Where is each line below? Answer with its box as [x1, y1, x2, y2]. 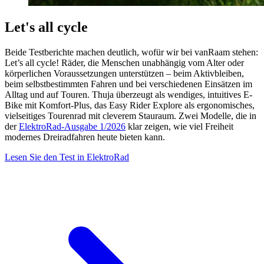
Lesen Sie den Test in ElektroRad [5, 152, 129, 163]
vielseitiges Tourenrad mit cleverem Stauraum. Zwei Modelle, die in [5, 111, 256, 121]
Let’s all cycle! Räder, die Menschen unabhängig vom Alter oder [5, 58, 244, 68]
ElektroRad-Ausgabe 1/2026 [19, 121, 126, 132]
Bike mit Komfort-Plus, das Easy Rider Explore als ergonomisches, [5, 100, 255, 111]
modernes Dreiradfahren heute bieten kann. [5, 132, 165, 143]
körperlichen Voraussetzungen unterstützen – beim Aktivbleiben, [5, 68, 244, 79]
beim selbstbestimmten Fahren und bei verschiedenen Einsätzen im [5, 79, 252, 90]
